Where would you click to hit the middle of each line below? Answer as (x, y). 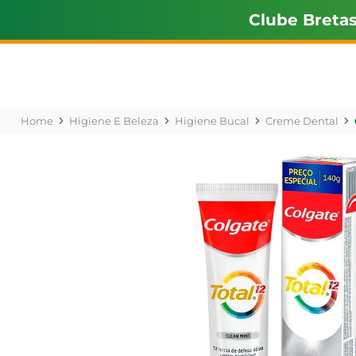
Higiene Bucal (212, 121)
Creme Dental (302, 121)
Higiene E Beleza (114, 121)
